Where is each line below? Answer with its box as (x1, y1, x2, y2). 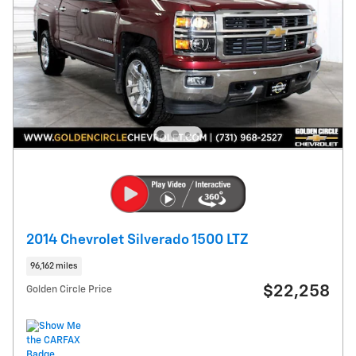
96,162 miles (30, 261, 78, 270)
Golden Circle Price (26, 284, 112, 295)
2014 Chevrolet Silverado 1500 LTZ (26, 233, 248, 248)
